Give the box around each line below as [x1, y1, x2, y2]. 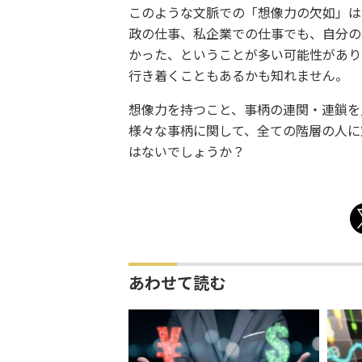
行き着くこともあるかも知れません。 [128, 67, 348, 85]
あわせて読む [128, 272, 225, 294]
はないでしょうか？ [128, 143, 245, 161]
